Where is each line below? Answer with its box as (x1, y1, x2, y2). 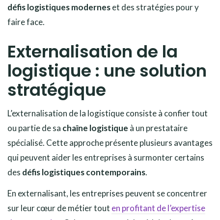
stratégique (7, 78, 106, 102)
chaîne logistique (62, 122, 128, 133)
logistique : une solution (7, 58, 207, 82)
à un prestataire (128, 122, 188, 133)
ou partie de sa (7, 122, 62, 133)
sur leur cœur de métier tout (7, 202, 111, 213)
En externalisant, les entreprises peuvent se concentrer (7, 188, 207, 198)
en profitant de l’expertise (111, 202, 205, 213)
